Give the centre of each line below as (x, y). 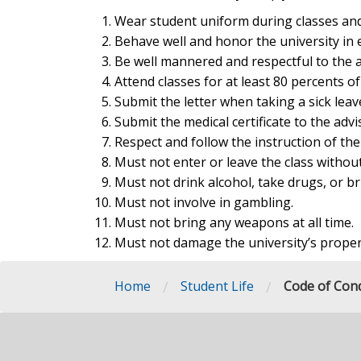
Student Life (217, 286)
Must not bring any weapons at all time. (234, 222)
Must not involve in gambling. (204, 202)
